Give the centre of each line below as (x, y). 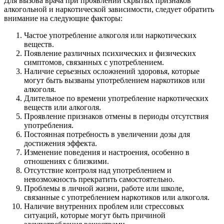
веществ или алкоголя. (62, 107)
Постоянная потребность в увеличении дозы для (107, 134)
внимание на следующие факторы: (63, 18)
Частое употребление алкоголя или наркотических (110, 35)
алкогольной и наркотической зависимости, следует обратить (109, 9)
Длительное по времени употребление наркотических (116, 98)
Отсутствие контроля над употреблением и (98, 170)
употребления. (49, 125)
